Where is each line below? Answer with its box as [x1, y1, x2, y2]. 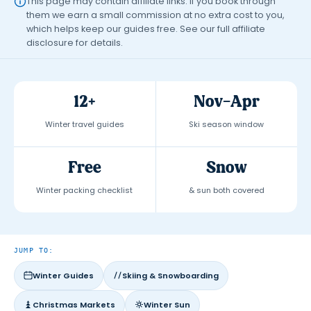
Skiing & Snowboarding [122, 269, 219, 281]
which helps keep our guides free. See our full [26, 22, 232, 35]
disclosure [26, 36, 74, 49]
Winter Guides [33, 269, 94, 281]
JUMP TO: [14, 246, 54, 254]
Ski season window [189, 118, 264, 130]
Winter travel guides [44, 118, 124, 130]
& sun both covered [188, 184, 264, 196]
